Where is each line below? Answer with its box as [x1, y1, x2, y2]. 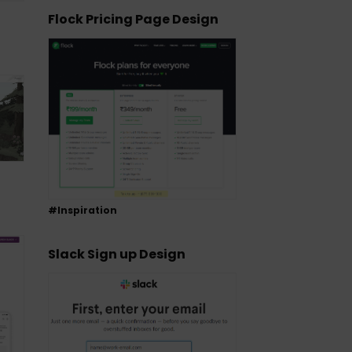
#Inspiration [48, 203, 117, 218]
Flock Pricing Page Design [48, 10, 218, 29]
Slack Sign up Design [48, 245, 185, 264]
